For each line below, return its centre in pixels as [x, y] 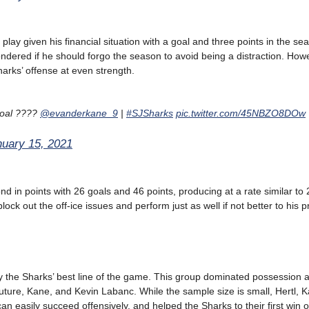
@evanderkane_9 [79, 113]
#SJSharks [150, 113]
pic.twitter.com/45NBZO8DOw [241, 113]
